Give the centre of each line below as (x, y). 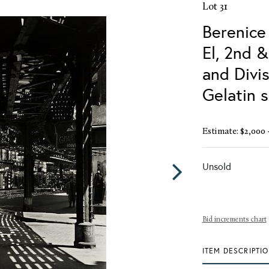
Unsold (216, 166)
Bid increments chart (234, 219)
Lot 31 (215, 7)
